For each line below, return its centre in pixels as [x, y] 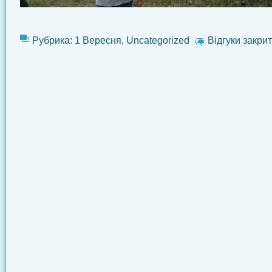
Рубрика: [53, 40]
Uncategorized [158, 40]
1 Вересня [98, 40]
